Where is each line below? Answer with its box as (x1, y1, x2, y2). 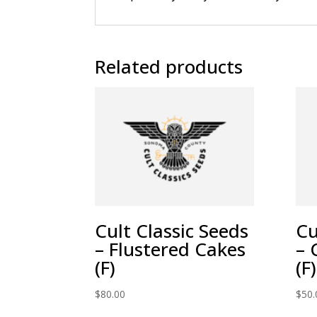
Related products (95, 54, 243, 79)
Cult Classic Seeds (95, 218, 249, 244)
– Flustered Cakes (95, 236, 246, 263)
